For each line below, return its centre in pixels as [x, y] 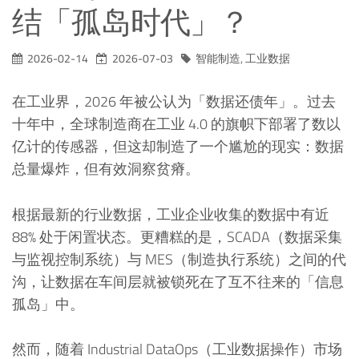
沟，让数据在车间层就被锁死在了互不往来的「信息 [178, 281]
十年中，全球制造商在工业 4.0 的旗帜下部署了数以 [176, 123]
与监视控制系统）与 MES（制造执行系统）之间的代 [179, 259]
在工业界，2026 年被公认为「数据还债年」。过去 [174, 101]
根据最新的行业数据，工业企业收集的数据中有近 [171, 214]
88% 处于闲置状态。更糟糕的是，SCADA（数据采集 [177, 236]
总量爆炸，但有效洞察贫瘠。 [106, 168]
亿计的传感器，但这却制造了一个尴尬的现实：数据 [178, 146]
